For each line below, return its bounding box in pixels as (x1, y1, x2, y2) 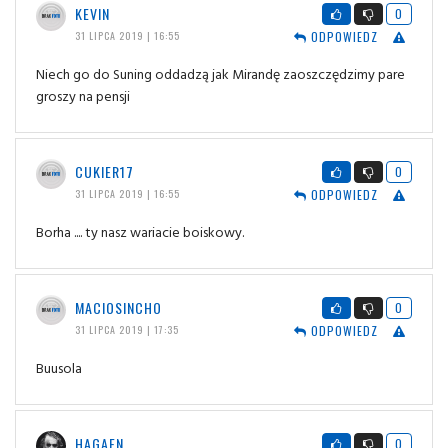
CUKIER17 (74, 161, 134, 183)
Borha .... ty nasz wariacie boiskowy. (36, 221, 244, 243)
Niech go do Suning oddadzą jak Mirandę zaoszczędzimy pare (36, 63, 405, 85)
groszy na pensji (36, 85, 130, 107)
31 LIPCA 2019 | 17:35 (74, 322, 179, 338)
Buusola (36, 357, 82, 379)
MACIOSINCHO (74, 297, 162, 319)
